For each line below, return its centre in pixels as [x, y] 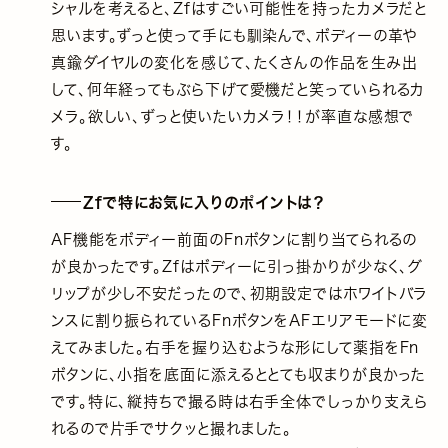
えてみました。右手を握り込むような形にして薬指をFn [235, 347]
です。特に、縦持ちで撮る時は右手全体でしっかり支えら [239, 401]
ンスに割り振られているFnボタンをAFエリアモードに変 [239, 320]
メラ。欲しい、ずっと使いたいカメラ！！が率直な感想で [232, 116]
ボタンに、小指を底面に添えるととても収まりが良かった [238, 374]
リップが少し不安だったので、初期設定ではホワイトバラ [239, 293]
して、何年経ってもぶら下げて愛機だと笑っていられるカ [238, 89]
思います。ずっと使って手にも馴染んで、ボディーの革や [234, 35]
